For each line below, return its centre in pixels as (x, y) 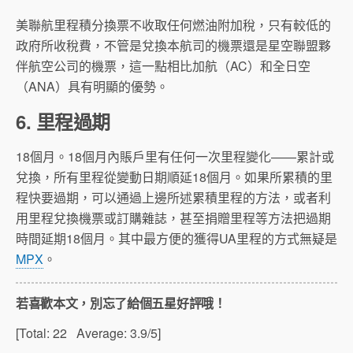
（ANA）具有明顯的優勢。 (92, 87)
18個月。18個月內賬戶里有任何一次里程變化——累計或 (175, 157)
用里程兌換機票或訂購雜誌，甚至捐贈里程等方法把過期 (173, 218)
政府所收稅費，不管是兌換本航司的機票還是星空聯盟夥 (173, 46)
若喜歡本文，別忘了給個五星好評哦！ (121, 303)
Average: (98, 333)
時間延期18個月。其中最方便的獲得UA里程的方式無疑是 (176, 239)
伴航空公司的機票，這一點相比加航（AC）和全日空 (163, 66)
